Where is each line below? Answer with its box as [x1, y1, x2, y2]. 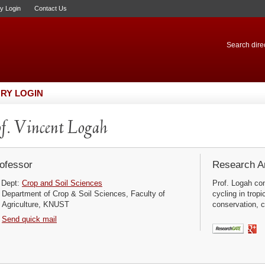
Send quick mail [2, 214, 57, 224]
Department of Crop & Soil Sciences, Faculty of [1, 189, 165, 198]
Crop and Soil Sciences [22, 179, 102, 188]
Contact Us [34, 5, 67, 12]
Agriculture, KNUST [1, 200, 69, 209]
